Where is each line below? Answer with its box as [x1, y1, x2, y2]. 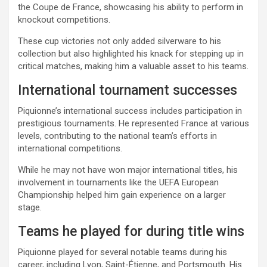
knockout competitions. [18, 14, 110, 25]
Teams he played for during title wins [18, 223, 244, 240]
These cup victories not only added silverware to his [18, 35, 221, 46]
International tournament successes [18, 82, 237, 98]
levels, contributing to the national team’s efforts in [18, 130, 217, 141]
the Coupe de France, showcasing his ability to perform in [18, 1, 243, 13]
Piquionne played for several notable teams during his [18, 246, 227, 257]
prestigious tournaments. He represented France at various [18, 117, 249, 129]
